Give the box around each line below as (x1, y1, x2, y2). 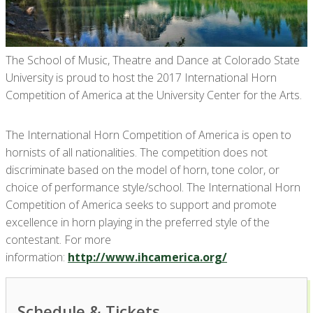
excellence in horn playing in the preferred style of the (6, 214, 270, 230)
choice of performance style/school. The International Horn (6, 180, 300, 195)
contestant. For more (6, 232, 111, 247)
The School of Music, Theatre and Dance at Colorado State (6, 52, 300, 68)
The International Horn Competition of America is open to (6, 127, 291, 143)
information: (6, 249, 68, 265)
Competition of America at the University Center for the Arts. (6, 87, 302, 103)
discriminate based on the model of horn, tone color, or (6, 162, 279, 177)
